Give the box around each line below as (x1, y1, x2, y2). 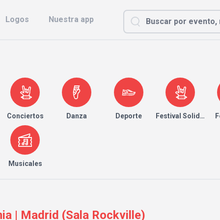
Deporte (115, 112, 142, 120)
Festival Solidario (155, 112, 213, 120)
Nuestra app (49, 15, 94, 24)
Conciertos (6, 112, 44, 120)
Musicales (8, 160, 42, 167)
